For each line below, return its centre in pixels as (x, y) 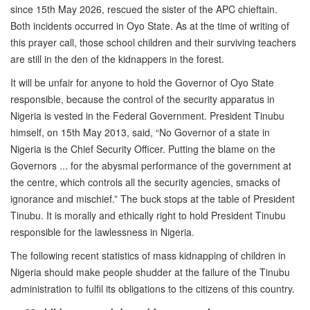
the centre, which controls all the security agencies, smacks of (145, 182)
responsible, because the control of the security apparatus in (143, 99)
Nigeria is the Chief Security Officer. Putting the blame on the (143, 149)
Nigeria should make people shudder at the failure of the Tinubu (150, 272)
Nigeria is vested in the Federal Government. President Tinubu (147, 116)
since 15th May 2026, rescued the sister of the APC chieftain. (144, 9)
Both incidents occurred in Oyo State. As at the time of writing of (150, 26)
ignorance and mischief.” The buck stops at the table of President (153, 199)
